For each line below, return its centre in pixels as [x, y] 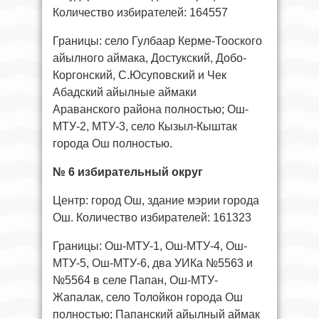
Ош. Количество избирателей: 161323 [152, 217]
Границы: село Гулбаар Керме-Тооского [157, 41]
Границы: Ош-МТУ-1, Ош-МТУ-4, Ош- [150, 246]
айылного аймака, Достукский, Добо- [150, 58]
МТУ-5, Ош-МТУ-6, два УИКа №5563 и [153, 263]
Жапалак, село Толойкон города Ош [148, 297]
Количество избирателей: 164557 [140, 12]
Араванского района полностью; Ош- [151, 109]
